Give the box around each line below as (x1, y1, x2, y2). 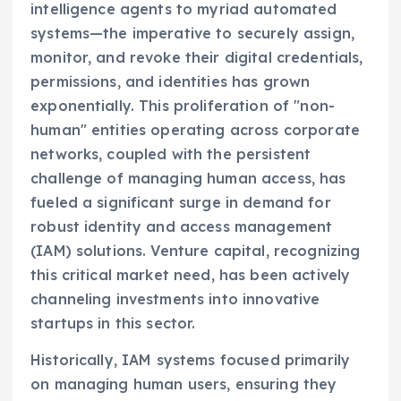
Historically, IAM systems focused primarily (30, 351, 351, 370)
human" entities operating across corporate (30, 121, 360, 140)
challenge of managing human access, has (30, 169, 346, 188)
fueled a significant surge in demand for (30, 193, 331, 212)
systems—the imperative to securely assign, (30, 24, 354, 43)
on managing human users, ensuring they (30, 375, 337, 394)
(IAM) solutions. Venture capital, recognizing (30, 242, 361, 260)
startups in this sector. (30, 314, 196, 333)
